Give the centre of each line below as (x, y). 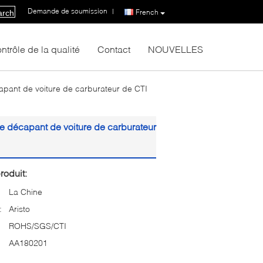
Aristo (19, 209)
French (147, 12)
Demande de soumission (68, 11)
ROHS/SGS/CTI (38, 226)
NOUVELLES (176, 49)
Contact (114, 49)
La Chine (26, 192)
